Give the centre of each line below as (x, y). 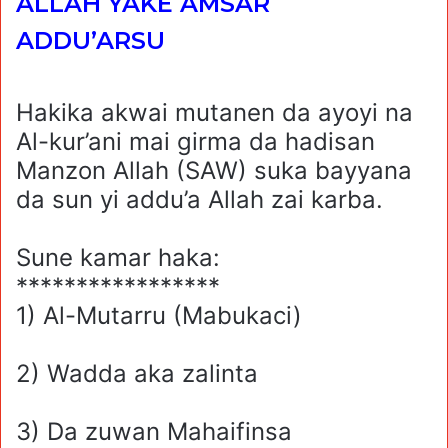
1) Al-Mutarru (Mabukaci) (159, 316)
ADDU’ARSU (94, 40)
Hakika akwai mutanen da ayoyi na (214, 113)
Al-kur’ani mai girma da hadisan (195, 142)
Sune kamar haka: (118, 258)
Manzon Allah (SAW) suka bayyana (214, 171)
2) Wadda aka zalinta (137, 374)
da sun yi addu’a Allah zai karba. (199, 200)
